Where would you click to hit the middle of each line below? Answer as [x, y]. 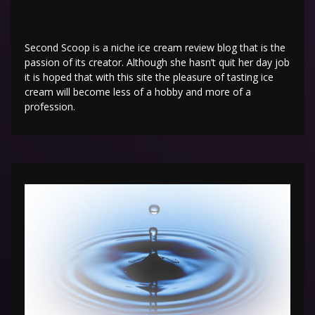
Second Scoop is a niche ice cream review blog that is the [155, 47]
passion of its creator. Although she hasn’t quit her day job [157, 62]
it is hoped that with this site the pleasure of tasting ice [149, 77]
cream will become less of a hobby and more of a [138, 91]
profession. [50, 106]
